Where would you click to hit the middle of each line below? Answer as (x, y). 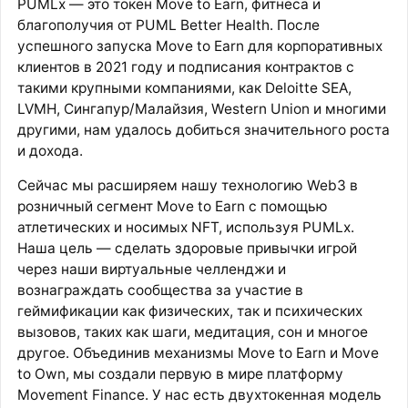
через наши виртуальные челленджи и (151, 270)
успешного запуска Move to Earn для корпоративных (199, 46)
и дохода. (50, 150)
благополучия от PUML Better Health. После (168, 25)
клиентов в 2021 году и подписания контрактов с (185, 66)
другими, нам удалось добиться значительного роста (203, 129)
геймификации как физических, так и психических (189, 311)
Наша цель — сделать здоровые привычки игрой (187, 249)
